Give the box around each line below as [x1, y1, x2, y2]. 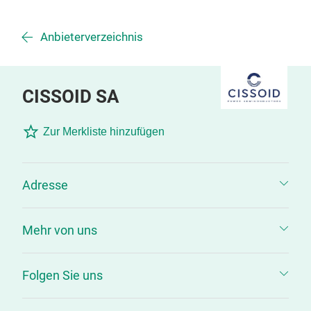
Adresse [22, 178, 68, 192]
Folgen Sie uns [22, 268, 103, 283]
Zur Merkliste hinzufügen [43, 126, 165, 137]
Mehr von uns [22, 223, 97, 237]
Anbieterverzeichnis [40, 31, 143, 44]
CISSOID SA [22, 86, 119, 107]
